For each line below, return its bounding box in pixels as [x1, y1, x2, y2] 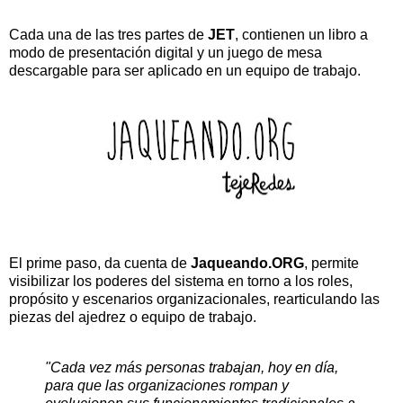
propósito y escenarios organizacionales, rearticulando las [9, 291, 380, 308]
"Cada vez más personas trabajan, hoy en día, [45, 360, 338, 376]
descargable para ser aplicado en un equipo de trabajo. [9, 63, 361, 79]
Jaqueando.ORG [191, 255, 304, 272]
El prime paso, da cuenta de [9, 255, 187, 272]
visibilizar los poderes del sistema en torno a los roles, [9, 273, 353, 290]
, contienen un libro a [235, 27, 368, 43]
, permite [304, 255, 359, 272]
